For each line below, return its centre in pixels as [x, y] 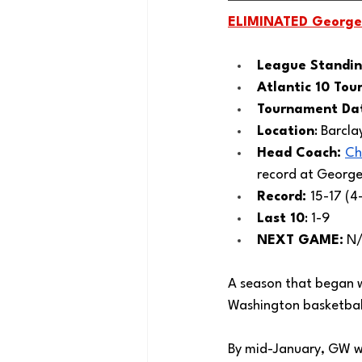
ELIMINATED [270, 22]
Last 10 [281, 219]
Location [286, 131]
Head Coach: [301, 153]
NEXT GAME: [300, 240]
